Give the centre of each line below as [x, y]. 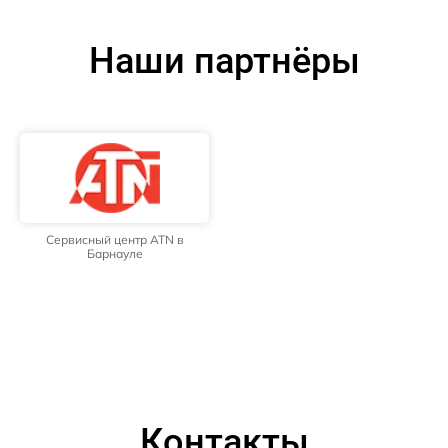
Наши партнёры [224, 61]
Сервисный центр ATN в [114, 239]
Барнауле [114, 253]
